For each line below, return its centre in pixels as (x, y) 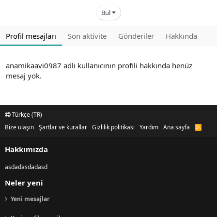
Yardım (149, 127)
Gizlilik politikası (113, 127)
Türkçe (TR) (26, 115)
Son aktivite (87, 36)
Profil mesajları (31, 36)
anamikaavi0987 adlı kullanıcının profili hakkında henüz (99, 65)
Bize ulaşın (19, 127)
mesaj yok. (24, 76)
